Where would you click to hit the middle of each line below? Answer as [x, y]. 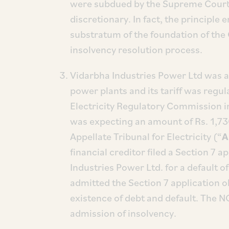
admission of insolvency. [123, 213]
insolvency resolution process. [136, 50]
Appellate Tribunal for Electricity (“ [146, 136]
